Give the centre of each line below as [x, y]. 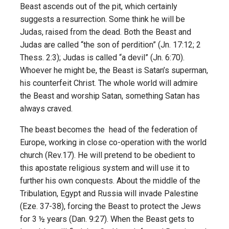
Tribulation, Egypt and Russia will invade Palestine [109, 193]
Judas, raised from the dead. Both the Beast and [106, 32]
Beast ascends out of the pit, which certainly [99, 6]
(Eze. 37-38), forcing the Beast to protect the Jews [110, 206]
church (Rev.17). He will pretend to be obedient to [108, 155]
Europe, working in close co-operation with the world [113, 142]
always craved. [46, 109]
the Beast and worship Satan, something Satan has [110, 96]
